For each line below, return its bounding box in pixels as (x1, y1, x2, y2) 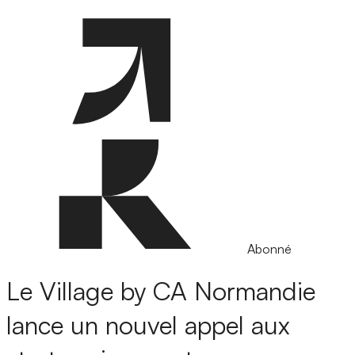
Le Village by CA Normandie (6, 275, 315, 307)
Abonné (247, 241, 292, 257)
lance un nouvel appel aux (6, 309, 290, 342)
